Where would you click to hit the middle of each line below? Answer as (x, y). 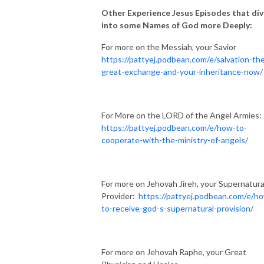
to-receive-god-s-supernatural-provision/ (177, 208)
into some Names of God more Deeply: (177, 25)
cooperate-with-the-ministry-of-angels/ (175, 140)
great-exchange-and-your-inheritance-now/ (182, 71)
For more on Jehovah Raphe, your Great (174, 252)
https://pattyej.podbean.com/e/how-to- (174, 127)
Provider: (120, 196)
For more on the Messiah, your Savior (169, 47)
